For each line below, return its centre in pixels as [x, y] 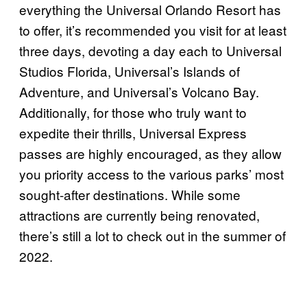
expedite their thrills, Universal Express [133, 132]
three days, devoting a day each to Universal [150, 50]
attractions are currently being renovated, [139, 214]
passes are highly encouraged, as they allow [150, 153]
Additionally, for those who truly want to [133, 112]
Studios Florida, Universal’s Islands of [130, 71]
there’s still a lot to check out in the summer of [152, 235]
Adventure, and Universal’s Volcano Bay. [139, 91]
